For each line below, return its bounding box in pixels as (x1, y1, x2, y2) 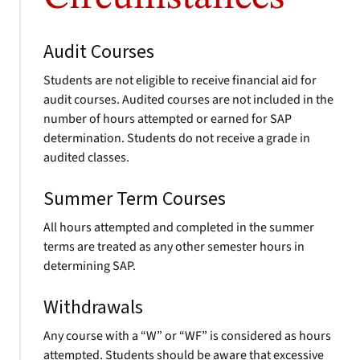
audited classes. (43, 149, 129, 166)
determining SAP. (43, 257, 136, 275)
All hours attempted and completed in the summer (43, 219, 314, 236)
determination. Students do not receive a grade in (43, 129, 310, 147)
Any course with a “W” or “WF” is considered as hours (43, 327, 331, 345)
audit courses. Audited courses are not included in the (43, 91, 333, 108)
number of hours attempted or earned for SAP (43, 110, 292, 128)
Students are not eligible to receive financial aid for (43, 72, 317, 89)
